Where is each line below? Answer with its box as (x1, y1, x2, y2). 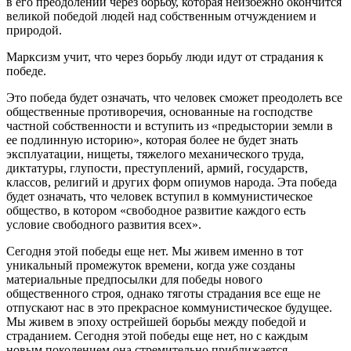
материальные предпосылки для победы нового (6, 272, 262, 286)
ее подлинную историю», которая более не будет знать (6, 132, 298, 147)
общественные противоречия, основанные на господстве (6, 104, 313, 118)
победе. (6, 63, 46, 78)
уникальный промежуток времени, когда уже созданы (6, 258, 295, 272)
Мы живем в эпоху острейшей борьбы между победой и (6, 314, 306, 328)
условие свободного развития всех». (6, 217, 201, 231)
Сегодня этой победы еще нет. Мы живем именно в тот (6, 244, 303, 258)
